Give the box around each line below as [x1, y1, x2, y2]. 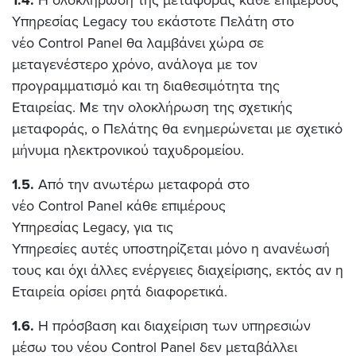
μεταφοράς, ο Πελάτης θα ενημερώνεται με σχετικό [12, 120, 342, 137]
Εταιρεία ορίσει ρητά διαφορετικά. [12, 283, 227, 300]
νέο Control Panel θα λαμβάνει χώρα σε [12, 34, 264, 52]
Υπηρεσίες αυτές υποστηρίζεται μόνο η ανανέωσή [12, 240, 330, 257]
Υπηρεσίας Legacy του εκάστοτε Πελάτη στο [12, 13, 294, 30]
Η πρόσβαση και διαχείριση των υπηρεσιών [34, 317, 311, 335]
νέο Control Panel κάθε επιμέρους [12, 197, 226, 215]
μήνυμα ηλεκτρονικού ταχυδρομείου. [12, 141, 248, 159]
